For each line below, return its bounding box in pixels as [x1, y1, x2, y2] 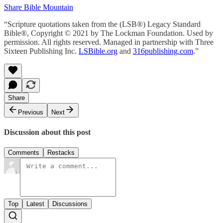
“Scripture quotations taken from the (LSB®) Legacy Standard [4, 19, 201, 28]
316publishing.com [133, 46, 193, 55]
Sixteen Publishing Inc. [4, 46, 79, 55]
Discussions [52, 200, 88, 208]
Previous [18, 108, 43, 116]
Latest [26, 200, 44, 208]
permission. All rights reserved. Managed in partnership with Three [4, 37, 214, 46]
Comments [8, 149, 39, 157]
